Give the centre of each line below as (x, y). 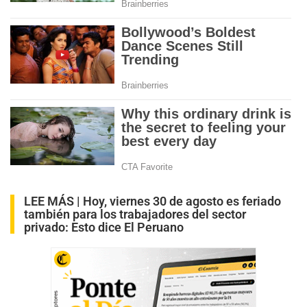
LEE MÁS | (53, 201)
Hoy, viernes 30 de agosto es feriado (182, 201)
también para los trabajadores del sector (135, 214)
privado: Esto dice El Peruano (104, 228)
